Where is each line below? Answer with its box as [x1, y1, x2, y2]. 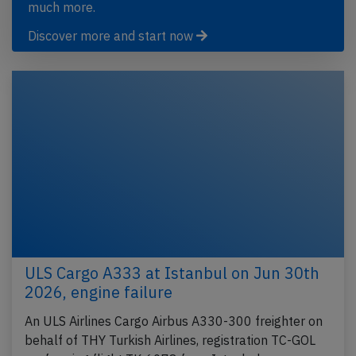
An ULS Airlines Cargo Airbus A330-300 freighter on [25, 312, 323, 329]
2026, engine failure [25, 281, 172, 303]
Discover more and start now [28, 27, 196, 44]
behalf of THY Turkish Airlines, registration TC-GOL [25, 331, 315, 348]
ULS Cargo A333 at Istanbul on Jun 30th [25, 261, 319, 284]
